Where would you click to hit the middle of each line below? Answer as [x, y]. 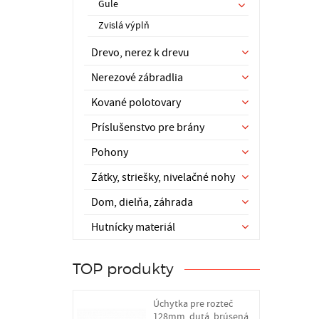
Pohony [110, 152]
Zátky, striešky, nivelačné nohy [163, 177]
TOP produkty [123, 269]
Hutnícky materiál [133, 227]
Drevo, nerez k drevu [140, 53]
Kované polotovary [136, 103]
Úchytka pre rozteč [193, 304]
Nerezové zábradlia [137, 78]
